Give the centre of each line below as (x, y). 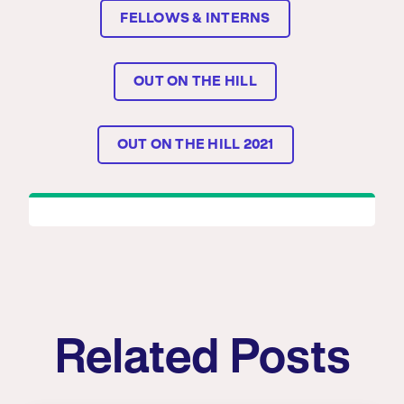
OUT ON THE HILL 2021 (195, 145)
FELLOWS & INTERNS (195, 19)
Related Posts (202, 360)
